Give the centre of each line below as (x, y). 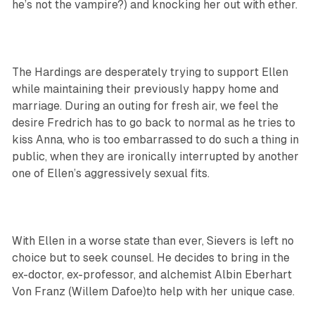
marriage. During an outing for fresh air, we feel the (145, 106)
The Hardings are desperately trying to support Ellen (150, 72)
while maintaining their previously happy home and (145, 89)
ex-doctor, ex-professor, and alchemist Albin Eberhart (152, 275)
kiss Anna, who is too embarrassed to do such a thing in (155, 140)
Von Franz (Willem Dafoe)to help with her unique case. (154, 292)
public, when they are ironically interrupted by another (155, 157)
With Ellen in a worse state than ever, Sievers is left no (153, 241)
